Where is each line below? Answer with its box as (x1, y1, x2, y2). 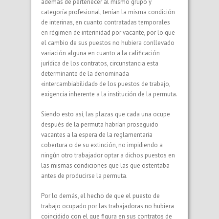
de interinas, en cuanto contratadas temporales (41, 18, 170, 26)
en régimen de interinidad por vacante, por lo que (41, 28, 175, 37)
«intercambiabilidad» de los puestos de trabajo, (41, 79, 170, 88)
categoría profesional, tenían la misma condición (41, 7, 175, 16)
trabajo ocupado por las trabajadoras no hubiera (41, 201, 174, 210)
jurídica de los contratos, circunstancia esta (41, 59, 158, 67)
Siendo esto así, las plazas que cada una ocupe (41, 109, 170, 118)
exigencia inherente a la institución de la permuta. (41, 89, 177, 98)
